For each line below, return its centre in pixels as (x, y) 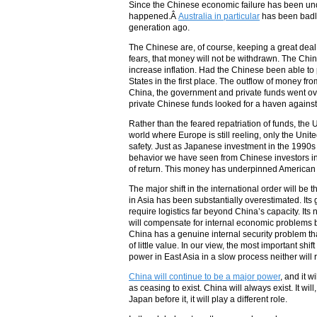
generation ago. (159, 28)
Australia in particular (219, 17)
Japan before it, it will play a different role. (208, 300)
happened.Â (154, 17)
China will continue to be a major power (204, 277)
